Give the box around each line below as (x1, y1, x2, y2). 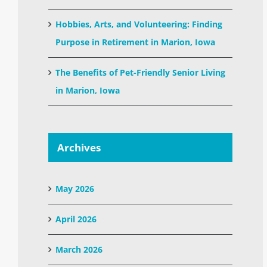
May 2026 (55, 182, 95, 194)
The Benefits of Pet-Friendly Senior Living (55, 66, 226, 78)
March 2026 (55, 243, 103, 255)
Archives (57, 140, 101, 154)
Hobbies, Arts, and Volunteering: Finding (55, 18, 223, 30)
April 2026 (55, 213, 97, 225)
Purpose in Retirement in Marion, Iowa (55, 36, 216, 48)
